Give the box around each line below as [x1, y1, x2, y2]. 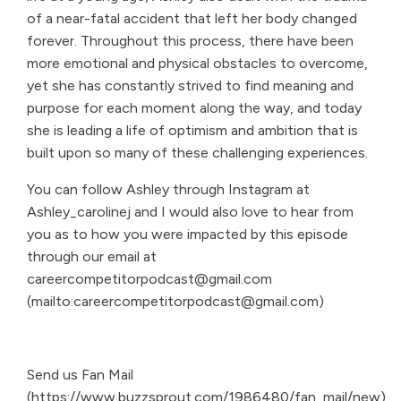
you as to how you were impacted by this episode [27, 226, 348, 243]
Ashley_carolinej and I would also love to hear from [27, 203, 354, 220]
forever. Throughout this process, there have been [27, 32, 354, 49]
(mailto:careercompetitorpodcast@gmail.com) [27, 293, 324, 310]
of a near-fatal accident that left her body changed [27, 10, 357, 27]
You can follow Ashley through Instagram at [27, 181, 310, 198]
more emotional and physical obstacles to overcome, [27, 55, 368, 72]
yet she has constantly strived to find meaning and [27, 77, 354, 94]
